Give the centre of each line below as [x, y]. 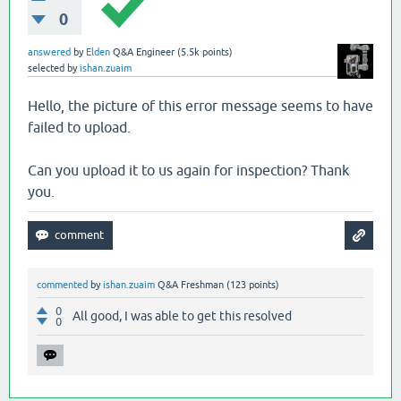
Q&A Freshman [191, 285]
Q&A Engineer [144, 52]
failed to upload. [79, 128]
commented [62, 285]
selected [46, 68]
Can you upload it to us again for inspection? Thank [188, 171]
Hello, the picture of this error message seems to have [200, 106]
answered [49, 52]
